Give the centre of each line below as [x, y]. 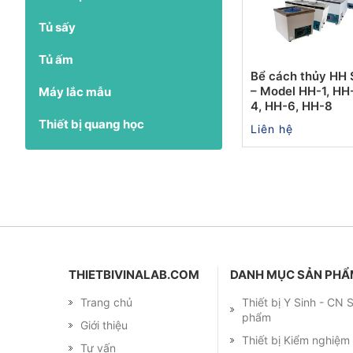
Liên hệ [272, 128]
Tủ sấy [57, 27]
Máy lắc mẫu [75, 91]
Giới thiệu [104, 325]
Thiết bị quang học [91, 124]
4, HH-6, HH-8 [292, 106]
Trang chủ [106, 302]
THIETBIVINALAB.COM [134, 274]
